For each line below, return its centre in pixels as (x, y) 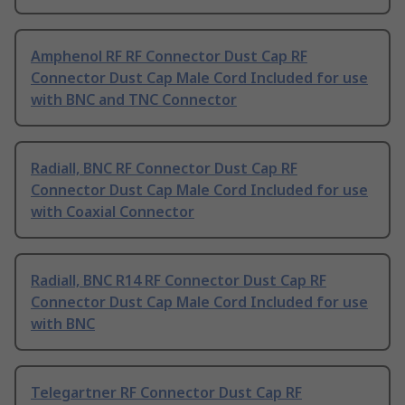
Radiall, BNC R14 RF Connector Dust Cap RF (179, 281)
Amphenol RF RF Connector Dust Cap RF (169, 57)
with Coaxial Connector (113, 212)
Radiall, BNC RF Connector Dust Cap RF (164, 169)
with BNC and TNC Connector (134, 100)
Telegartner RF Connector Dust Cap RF (166, 393)
